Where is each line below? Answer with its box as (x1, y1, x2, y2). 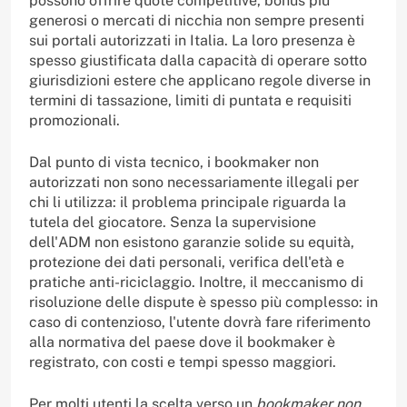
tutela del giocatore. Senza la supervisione (29, 213, 316, 232)
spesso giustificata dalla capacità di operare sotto (29, 52, 367, 70)
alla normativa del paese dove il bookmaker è (29, 333, 335, 352)
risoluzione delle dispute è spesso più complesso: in (29, 293, 378, 312)
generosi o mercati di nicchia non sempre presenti (29, 12, 364, 30)
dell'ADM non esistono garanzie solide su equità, (29, 233, 354, 252)
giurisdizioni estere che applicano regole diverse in (29, 72, 371, 90)
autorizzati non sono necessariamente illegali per (29, 174, 359, 192)
